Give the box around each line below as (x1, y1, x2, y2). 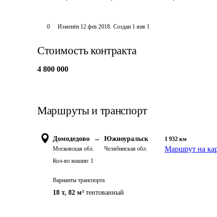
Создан (113, 23, 131, 30)
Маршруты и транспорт (37, 105, 147, 117)
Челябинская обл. (104, 145, 147, 152)
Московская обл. (53, 145, 94, 152)
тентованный (86, 189, 124, 196)
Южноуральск (104, 135, 148, 142)
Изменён (57, 23, 80, 30)
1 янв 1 (132, 23, 150, 30)
